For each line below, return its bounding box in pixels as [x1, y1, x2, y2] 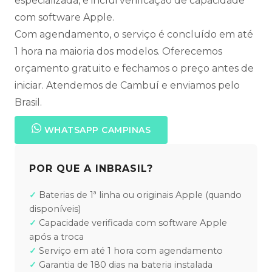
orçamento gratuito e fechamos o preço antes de [15, 63, 254, 75]
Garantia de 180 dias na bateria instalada [39, 259, 212, 271]
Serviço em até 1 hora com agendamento [39, 245, 223, 257]
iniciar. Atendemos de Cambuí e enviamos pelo [15, 80, 240, 92]
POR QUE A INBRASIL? [29, 163, 153, 175]
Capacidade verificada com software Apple [39, 217, 227, 229]
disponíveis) [29, 203, 81, 215]
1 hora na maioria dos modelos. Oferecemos [15, 46, 222, 58]
